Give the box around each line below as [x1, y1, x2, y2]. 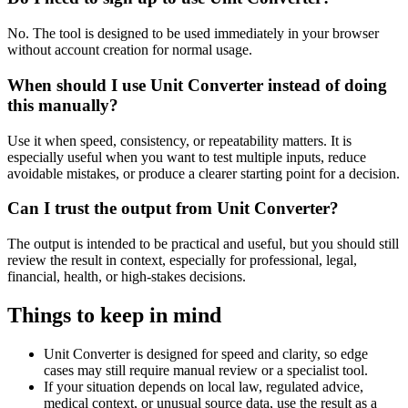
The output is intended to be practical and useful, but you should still [7, 235, 399, 251]
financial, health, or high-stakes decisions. [7, 268, 246, 284]
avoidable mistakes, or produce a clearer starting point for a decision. [7, 165, 400, 181]
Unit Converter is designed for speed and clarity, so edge [44, 345, 368, 362]
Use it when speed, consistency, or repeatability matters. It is [7, 132, 352, 148]
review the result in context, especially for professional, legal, [7, 251, 357, 268]
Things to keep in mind [7, 302, 221, 327]
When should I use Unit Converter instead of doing [7, 75, 387, 95]
